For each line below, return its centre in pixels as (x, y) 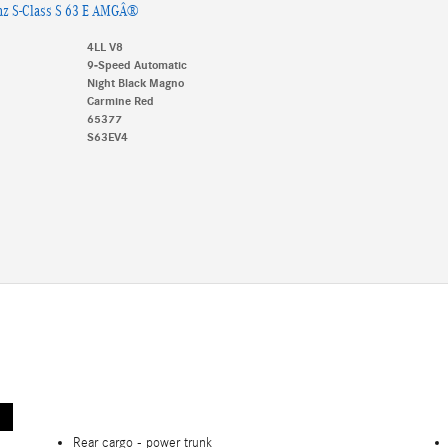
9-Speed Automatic (136, 64)
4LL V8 (104, 46)
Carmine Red (120, 100)
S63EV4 (107, 136)
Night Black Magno (135, 82)
